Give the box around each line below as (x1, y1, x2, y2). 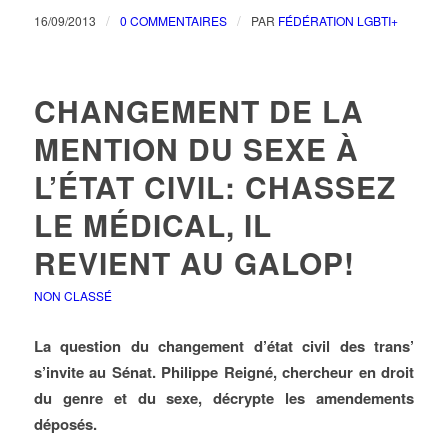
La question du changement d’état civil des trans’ (33, 335, 415, 357)
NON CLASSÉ (33, 287, 112, 304)
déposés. (33, 413, 97, 435)
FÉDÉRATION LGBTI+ (277, 12, 398, 29)
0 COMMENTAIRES (119, 12, 227, 29)
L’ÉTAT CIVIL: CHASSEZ (33, 165, 396, 208)
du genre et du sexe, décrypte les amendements (33, 387, 415, 409)
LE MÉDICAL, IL (33, 203, 272, 246)
